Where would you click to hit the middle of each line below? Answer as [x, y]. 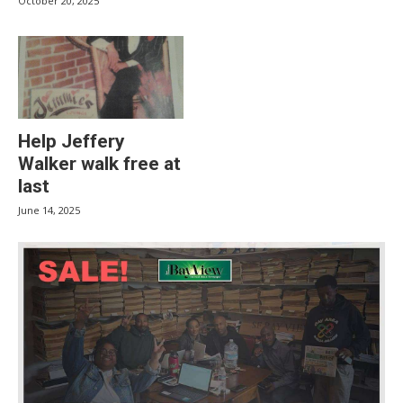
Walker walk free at [99, 164]
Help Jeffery [72, 141]
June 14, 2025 [49, 210]
